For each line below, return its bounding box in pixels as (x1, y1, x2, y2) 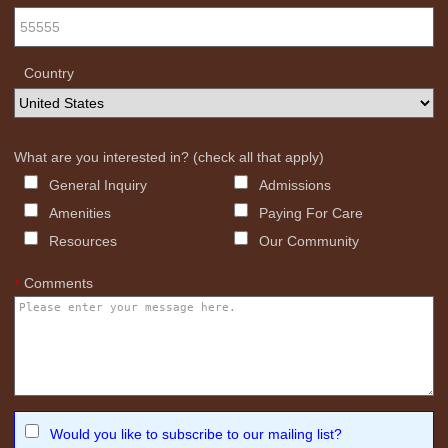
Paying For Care (259, 205, 363, 221)
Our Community (259, 233, 359, 249)
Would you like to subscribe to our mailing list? (49, 426, 342, 442)
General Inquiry (48, 177, 147, 193)
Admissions (259, 177, 331, 193)
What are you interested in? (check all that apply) (13, 149, 324, 165)
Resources (48, 233, 117, 249)
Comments (23, 275, 93, 291)
